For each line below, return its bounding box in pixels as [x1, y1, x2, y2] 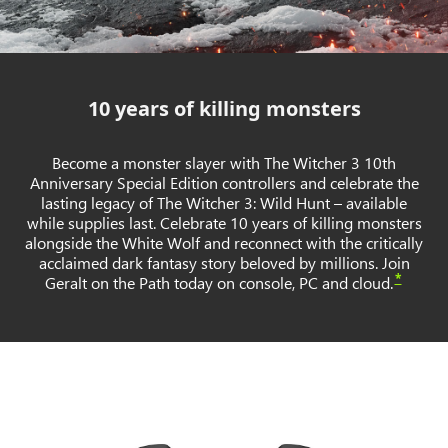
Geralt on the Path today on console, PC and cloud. [44, 272, 393, 294]
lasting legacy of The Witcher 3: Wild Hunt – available [41, 192, 407, 214]
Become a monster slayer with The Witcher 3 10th [52, 152, 396, 174]
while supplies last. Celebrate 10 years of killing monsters [26, 212, 422, 234]
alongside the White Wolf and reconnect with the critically [25, 232, 423, 254]
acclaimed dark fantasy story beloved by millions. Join [38, 252, 410, 274]
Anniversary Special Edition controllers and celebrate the [29, 172, 419, 194]
